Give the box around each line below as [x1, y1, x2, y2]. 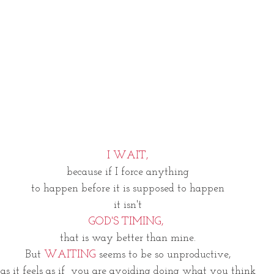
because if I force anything [67, 166, 189, 178]
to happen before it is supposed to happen [31, 183, 224, 194]
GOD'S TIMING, [89, 216, 167, 228]
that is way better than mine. [60, 232, 196, 244]
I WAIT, [107, 150, 149, 161]
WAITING [43, 249, 99, 261]
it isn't [114, 199, 142, 211]
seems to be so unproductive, [98, 249, 231, 261]
